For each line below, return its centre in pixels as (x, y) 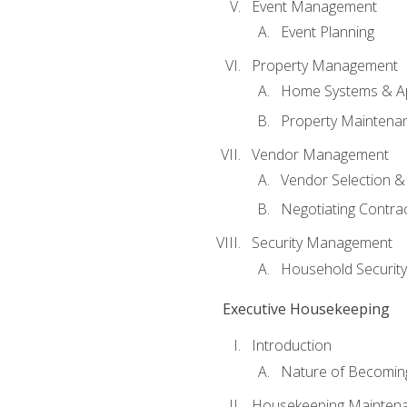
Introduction (291, 346)
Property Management (324, 65)
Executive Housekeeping (306, 309)
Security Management (322, 243)
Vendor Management (320, 154)
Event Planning (327, 32)
